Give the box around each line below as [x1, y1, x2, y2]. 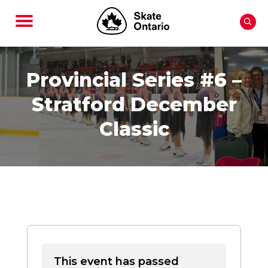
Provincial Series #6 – [26, 68, 242, 92]
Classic [99, 117, 169, 141]
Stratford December [31, 92, 237, 116]
